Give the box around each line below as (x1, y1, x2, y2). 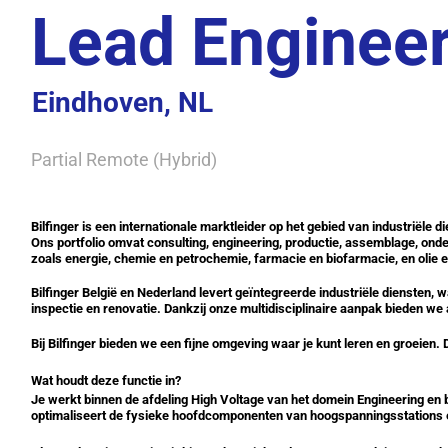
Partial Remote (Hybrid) (31, 149, 217, 170)
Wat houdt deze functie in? (31, 373, 181, 389)
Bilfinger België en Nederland (31, 285, 196, 301)
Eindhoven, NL (32, 86, 213, 119)
